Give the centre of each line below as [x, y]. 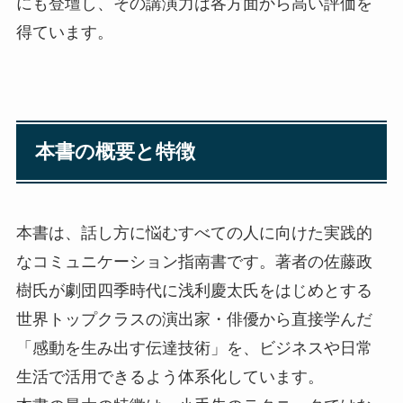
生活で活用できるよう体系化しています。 [170, 376]
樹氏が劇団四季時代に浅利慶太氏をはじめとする [194, 290]
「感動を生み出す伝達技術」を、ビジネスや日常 [194, 348]
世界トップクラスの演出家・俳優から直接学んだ [194, 319]
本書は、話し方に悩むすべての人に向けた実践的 [194, 233]
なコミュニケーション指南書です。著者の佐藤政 [194, 261]
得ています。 [64, 32]
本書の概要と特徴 [116, 152]
